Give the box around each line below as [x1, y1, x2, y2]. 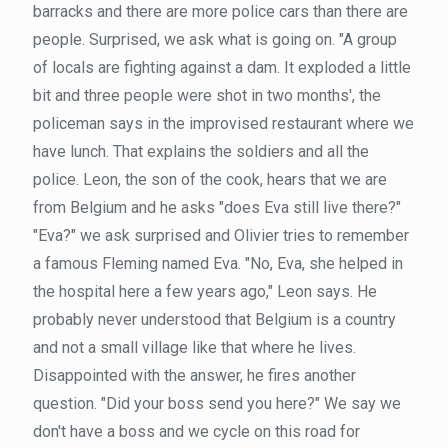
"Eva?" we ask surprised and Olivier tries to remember [33, 226, 409, 245]
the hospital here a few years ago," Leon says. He [33, 282, 377, 301]
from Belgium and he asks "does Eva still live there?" [33, 198, 401, 217]
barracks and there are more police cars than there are [33, 2, 408, 21]
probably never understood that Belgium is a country [33, 310, 396, 329]
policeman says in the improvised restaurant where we [33, 114, 414, 133]
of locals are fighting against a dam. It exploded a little [33, 58, 411, 77]
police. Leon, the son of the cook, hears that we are [33, 170, 387, 189]
